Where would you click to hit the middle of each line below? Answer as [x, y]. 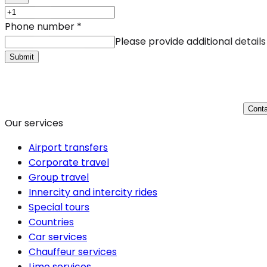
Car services [58, 237]
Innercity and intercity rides [93, 193]
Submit [22, 57]
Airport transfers [68, 148]
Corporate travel [69, 163]
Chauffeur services [73, 252]
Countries [51, 222]
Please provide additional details [190, 42]
